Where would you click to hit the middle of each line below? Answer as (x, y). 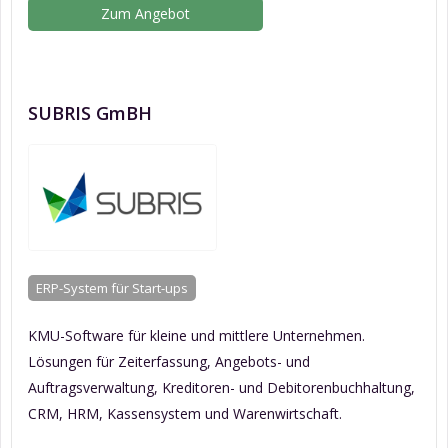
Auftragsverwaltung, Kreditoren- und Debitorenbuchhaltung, (221, 388)
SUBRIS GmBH (90, 113)
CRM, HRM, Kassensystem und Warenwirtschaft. (185, 414)
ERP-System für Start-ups (112, 288)
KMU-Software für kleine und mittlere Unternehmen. (196, 336)
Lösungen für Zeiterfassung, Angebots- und (169, 362)
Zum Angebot (146, 14)
